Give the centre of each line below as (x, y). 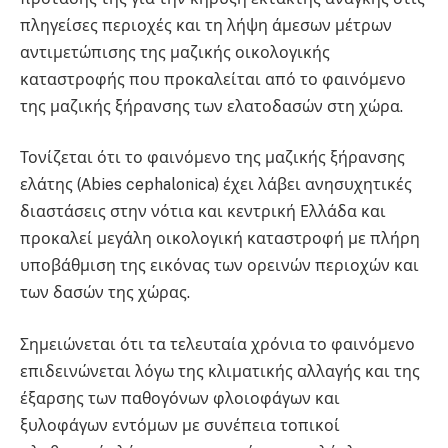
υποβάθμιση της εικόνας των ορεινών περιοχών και (219, 266)
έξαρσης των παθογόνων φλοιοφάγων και (180, 398)
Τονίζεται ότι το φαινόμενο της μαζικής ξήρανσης (212, 158)
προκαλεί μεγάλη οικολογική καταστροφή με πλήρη (220, 239)
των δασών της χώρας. (105, 293)
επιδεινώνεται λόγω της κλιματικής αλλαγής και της (220, 371)
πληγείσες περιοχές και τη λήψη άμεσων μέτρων (206, 25)
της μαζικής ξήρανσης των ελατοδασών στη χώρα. (211, 106)
